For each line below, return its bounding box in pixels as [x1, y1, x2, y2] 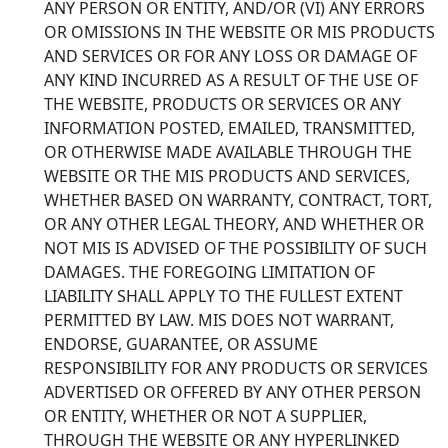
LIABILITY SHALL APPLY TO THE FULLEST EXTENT [44, 284, 403, 307]
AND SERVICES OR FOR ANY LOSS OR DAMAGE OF [44, 44, 417, 67]
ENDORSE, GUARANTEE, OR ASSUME [44, 332, 318, 355]
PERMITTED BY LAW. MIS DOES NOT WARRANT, [44, 308, 394, 331]
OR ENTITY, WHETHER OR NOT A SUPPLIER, [44, 404, 367, 427]
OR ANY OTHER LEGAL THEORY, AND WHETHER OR [44, 212, 424, 235]
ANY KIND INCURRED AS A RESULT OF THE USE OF [44, 68, 418, 91]
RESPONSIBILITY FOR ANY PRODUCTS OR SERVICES [44, 356, 428, 379]
